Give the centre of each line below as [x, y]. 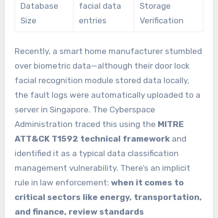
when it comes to [147, 182]
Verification [161, 20]
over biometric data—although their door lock [102, 65]
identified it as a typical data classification [96, 153]
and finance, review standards [79, 211]
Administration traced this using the [86, 124]
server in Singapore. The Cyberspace [85, 109]
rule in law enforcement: [63, 182]
